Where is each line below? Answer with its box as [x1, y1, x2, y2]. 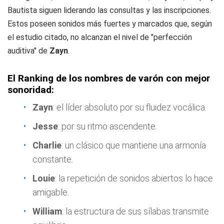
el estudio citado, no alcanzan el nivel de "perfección [7, 32, 192, 42]
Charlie [32, 139, 61, 150]
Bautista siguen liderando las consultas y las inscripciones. [7, 5, 211, 15]
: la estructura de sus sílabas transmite [62, 205, 209, 216]
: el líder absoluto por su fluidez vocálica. [53, 101, 206, 112]
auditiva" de [7, 45, 49, 55]
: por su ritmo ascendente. [58, 120, 157, 131]
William [32, 205, 62, 216]
